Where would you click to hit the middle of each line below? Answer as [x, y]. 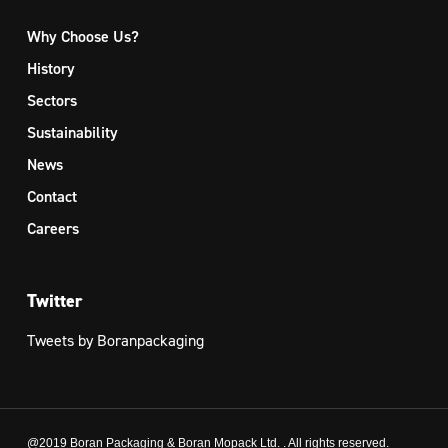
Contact [51, 196]
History [50, 68]
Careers [52, 228]
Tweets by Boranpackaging [115, 340]
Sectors [51, 100]
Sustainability [72, 132]
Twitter [54, 301]
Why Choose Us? [82, 36]
